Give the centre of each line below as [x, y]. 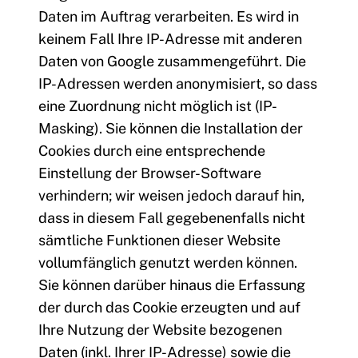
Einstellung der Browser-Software [150, 173]
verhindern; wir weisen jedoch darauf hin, [171, 196]
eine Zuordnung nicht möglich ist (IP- [158, 106]
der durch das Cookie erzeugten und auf [169, 308]
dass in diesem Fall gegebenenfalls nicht [172, 218]
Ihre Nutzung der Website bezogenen [160, 330]
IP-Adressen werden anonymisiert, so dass [178, 84]
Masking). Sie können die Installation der [171, 129]
